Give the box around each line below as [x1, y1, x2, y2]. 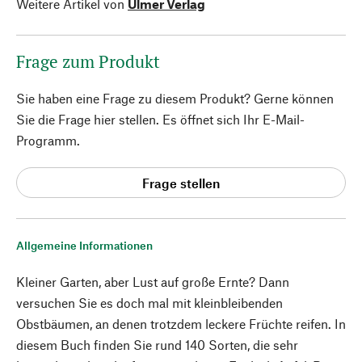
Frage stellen [142, 175, 220, 191]
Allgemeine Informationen [16, 238, 153, 252]
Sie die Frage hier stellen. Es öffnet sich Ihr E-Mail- [16, 112, 305, 127]
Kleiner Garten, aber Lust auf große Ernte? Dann [16, 274, 289, 289]
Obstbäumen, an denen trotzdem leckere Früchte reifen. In [16, 316, 346, 331]
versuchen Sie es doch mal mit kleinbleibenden [16, 295, 283, 310]
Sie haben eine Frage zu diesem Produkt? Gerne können [16, 90, 334, 106]
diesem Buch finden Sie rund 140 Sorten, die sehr [16, 337, 298, 352]
